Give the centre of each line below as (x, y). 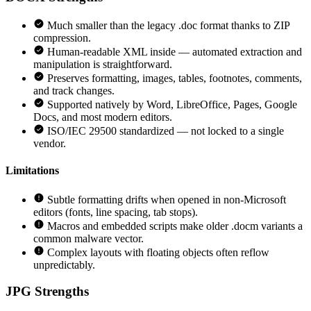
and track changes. (74, 91)
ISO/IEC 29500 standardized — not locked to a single (166, 131)
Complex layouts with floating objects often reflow (158, 252)
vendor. (50, 144)
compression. (62, 38)
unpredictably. (64, 264)
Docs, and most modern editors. (103, 117)
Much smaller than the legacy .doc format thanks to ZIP (168, 26)
